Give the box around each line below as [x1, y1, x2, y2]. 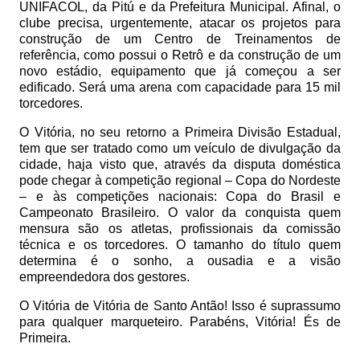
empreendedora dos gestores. [19, 270, 190, 284]
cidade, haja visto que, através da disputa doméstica [19, 157, 341, 171]
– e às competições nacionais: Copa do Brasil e [19, 190, 341, 203]
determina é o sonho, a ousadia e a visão [19, 254, 341, 268]
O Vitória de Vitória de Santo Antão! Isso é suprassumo [19, 299, 341, 313]
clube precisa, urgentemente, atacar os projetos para [19, 16, 341, 30]
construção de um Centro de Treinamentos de [19, 32, 341, 46]
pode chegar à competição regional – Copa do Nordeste [19, 174, 341, 187]
